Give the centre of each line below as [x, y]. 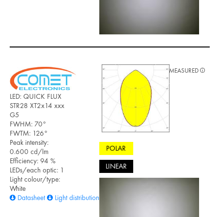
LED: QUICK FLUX [36, 96]
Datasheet [31, 197]
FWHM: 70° [28, 124]
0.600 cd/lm [29, 151]
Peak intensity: [29, 142]
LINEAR [116, 166]
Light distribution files [83, 197]
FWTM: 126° [29, 133]
